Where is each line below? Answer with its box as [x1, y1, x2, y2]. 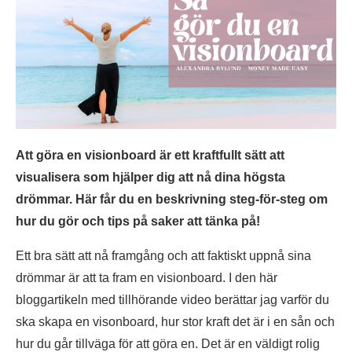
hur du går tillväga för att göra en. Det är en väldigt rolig [16, 336, 320, 350]
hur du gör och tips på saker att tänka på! [16, 214, 260, 228]
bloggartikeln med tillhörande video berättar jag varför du [16, 292, 329, 306]
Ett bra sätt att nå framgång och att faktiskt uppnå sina [16, 248, 311, 262]
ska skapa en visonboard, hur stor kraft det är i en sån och [16, 314, 335, 328]
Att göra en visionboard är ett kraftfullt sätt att [16, 148, 284, 162]
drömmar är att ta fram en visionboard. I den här [16, 270, 277, 284]
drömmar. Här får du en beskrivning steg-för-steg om [16, 192, 328, 206]
